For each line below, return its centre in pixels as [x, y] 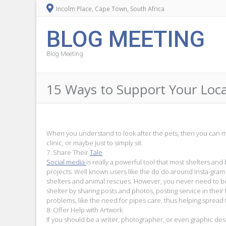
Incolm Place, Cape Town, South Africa [109, 9]
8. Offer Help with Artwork [84, 210]
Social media [66, 162]
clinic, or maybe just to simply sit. [95, 143]
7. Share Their [68, 152]
